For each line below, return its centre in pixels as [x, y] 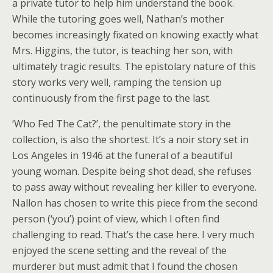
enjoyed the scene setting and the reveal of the [119, 251]
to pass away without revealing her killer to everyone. [134, 187]
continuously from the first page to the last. [112, 98]
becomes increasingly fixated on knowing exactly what [135, 35]
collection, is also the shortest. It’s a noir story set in [130, 140]
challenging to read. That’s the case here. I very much [133, 235]
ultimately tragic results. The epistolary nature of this [134, 67]
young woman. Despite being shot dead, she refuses [132, 172]
